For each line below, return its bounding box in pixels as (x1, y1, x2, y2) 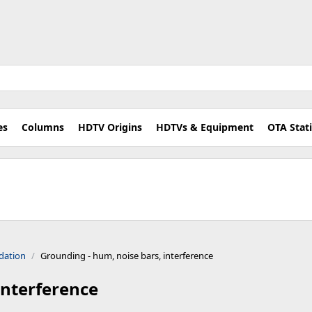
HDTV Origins (78, 120, 142, 134)
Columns (22, 120, 64, 134)
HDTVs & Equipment (156, 120, 253, 134)
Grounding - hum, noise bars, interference (40, 249, 213, 262)
